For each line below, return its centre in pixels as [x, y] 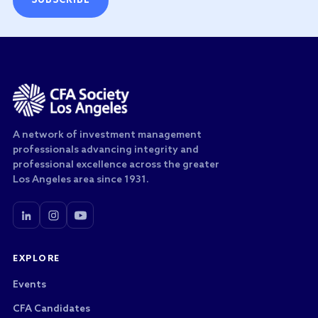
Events [29, 285]
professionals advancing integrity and [106, 150]
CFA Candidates [51, 309]
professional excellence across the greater [116, 165]
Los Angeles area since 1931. [81, 180]
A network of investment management [107, 135]
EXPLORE [37, 259]
